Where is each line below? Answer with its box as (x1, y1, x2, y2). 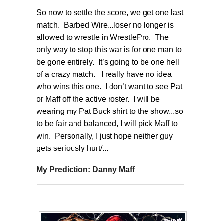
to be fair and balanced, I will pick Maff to (37, 119, 178, 128)
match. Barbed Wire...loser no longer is (37, 20, 174, 29)
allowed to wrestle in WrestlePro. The (37, 33, 169, 41)
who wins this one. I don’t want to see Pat (37, 82, 182, 91)
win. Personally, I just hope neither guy (37, 131, 173, 140)
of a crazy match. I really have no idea (37, 70, 172, 78)
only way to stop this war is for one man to (37, 45, 182, 54)
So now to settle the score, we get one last (37, 8, 183, 17)
